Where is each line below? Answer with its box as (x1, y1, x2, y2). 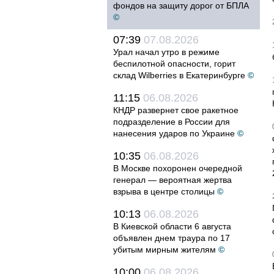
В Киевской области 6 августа (113, 221, 231, 231)
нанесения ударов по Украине (113, 128, 235, 138)
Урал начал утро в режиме (113, 47, 220, 57)
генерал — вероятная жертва (113, 175, 232, 185)
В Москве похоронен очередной (113, 163, 242, 173)
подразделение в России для (113, 117, 230, 127)
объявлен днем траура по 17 (113, 233, 230, 243)
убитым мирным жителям (113, 245, 216, 254)
